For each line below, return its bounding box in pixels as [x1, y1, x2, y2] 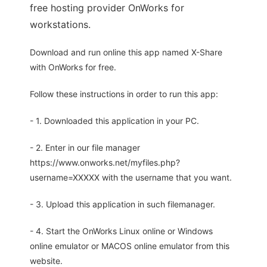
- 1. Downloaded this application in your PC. [30, 116, 199, 126]
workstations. [30, 18, 91, 31]
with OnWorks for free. [30, 62, 116, 73]
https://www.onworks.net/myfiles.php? [30, 157, 180, 168]
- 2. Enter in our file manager [30, 142, 140, 153]
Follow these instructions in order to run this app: [30, 89, 218, 100]
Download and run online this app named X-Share [30, 47, 222, 58]
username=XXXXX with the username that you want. [30, 172, 232, 183]
